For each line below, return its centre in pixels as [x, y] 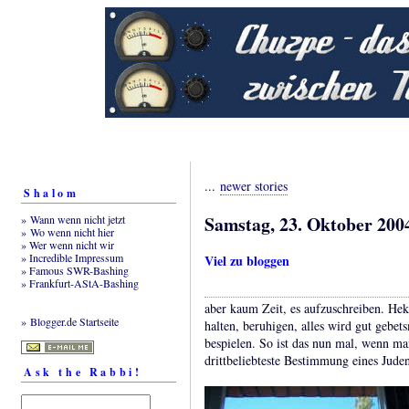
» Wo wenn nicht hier [68, 231]
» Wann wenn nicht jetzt [73, 219]
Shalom [52, 194]
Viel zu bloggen [247, 261]
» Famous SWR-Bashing [75, 270]
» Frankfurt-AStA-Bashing [80, 283]
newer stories [254, 186]
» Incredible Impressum [72, 257]
